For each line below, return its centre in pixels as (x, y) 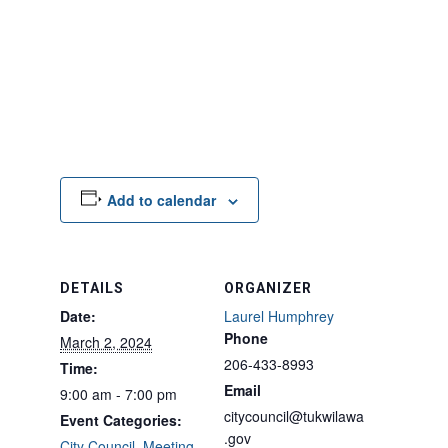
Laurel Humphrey (279, 316)
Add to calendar (161, 200)
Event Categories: (121, 420)
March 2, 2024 (106, 342)
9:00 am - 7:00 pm (118, 394)
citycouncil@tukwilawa (294, 416)
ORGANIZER (268, 288)
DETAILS (92, 288)
